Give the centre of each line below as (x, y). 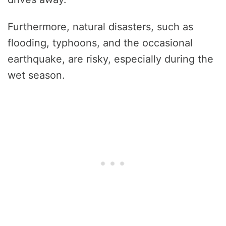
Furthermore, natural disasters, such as (100, 27)
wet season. (36, 75)
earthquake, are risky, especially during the (110, 59)
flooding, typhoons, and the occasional (100, 43)
